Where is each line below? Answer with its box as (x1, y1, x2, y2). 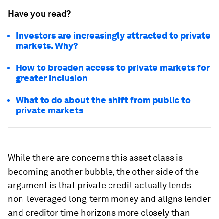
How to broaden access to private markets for (16, 63, 210, 73)
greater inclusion (16, 73, 88, 84)
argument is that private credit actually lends (8, 180, 191, 191)
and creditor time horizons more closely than (8, 207, 190, 218)
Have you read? (8, 8, 71, 19)
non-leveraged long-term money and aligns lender (8, 194, 211, 204)
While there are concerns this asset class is (8, 153, 183, 163)
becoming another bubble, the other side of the (8, 166, 199, 177)
